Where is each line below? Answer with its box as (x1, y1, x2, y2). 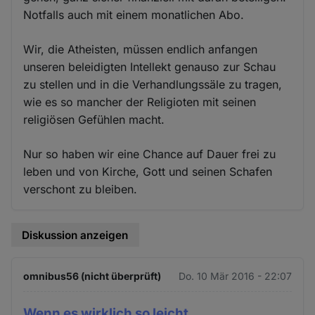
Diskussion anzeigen (22, 228, 129, 242)
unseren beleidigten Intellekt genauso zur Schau (23, 59, 276, 74)
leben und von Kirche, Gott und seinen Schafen (23, 164, 273, 179)
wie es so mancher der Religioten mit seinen (23, 94, 257, 109)
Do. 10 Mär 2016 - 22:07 (178, 270, 292, 283)
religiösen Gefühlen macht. (23, 112, 165, 127)
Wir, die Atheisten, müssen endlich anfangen (23, 41, 258, 56)
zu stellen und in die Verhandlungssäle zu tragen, (23, 77, 283, 91)
